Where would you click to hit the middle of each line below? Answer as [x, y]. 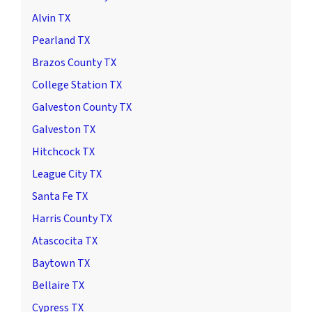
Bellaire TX [58, 285]
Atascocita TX [65, 241]
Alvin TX [51, 18]
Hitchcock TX [63, 151]
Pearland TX [61, 40]
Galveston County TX [82, 107]
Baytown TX [61, 263]
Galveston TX [64, 129]
